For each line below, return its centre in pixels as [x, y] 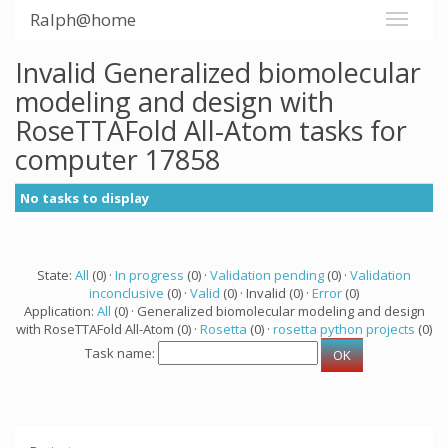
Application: [60, 311]
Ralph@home [83, 19]
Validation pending [267, 275]
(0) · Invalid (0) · [266, 293]
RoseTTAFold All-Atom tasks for [211, 130]
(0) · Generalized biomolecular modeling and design [267, 311]
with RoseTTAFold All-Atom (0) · [108, 329]
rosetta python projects [344, 329]
